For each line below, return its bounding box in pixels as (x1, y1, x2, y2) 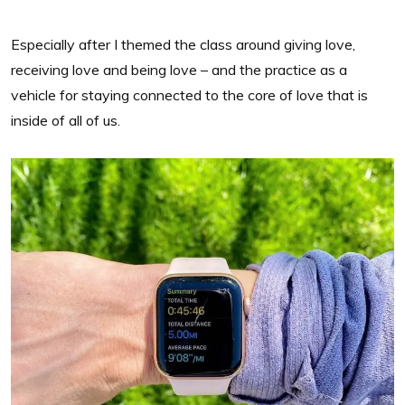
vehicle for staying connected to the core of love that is (11, 85, 368, 104)
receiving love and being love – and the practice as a (11, 60, 347, 79)
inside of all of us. (11, 110, 120, 129)
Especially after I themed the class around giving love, (11, 34, 355, 53)
